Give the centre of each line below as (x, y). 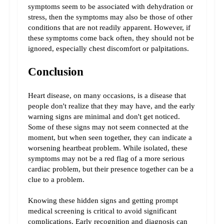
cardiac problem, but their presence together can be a (111, 169)
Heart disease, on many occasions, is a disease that (107, 96)
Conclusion (56, 72)
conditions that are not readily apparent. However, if (109, 28)
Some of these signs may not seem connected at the (108, 127)
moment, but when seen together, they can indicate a (110, 138)
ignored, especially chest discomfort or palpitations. (108, 49)
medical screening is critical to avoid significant (102, 211)
